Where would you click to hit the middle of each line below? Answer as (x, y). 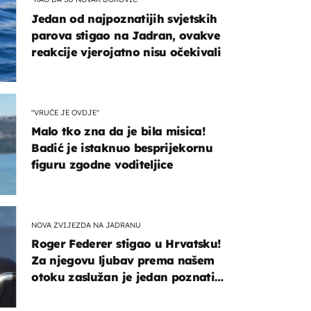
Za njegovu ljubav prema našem (123, 261)
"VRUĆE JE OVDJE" (66, 112)
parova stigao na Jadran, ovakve (126, 35)
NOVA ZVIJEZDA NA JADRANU (86, 225)
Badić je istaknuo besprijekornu (122, 148)
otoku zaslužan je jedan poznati (123, 277)
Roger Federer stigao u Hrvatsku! (126, 244)
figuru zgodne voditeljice (102, 165)
